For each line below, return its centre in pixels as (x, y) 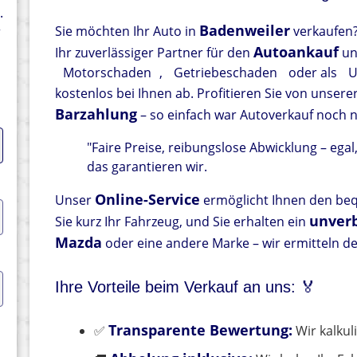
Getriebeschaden (226, 72)
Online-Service (148, 199)
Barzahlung (96, 114)
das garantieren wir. (147, 166)
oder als (313, 72)
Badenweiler (245, 30)
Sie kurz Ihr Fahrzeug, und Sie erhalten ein (182, 221)
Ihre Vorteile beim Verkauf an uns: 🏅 (186, 286)
